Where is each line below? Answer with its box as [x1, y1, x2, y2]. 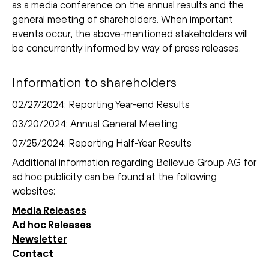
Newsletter [12, 233, 67, 244]
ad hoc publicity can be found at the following [12, 171, 217, 182]
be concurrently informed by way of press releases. [12, 42, 243, 53]
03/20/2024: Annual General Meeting [12, 118, 178, 129]
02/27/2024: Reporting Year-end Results [12, 98, 190, 110]
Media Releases [12, 204, 86, 216]
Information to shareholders [12, 74, 177, 90]
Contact [12, 247, 53, 259]
